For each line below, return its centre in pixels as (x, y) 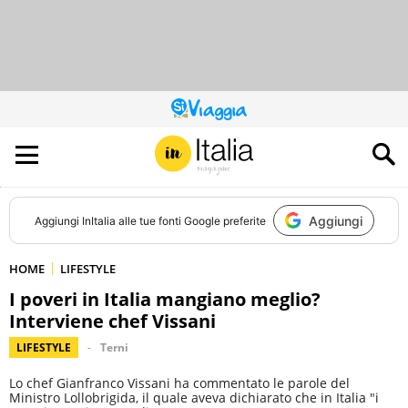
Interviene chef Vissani (112, 321)
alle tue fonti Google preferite (190, 220)
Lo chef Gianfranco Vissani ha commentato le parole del (179, 383)
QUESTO (224, 113)
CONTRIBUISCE (240, 135)
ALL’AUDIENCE (236, 146)
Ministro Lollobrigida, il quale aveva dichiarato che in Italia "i (194, 398)
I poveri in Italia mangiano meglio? (165, 299)
